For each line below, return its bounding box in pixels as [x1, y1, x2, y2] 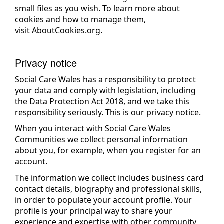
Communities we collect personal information [15, 134, 188, 145]
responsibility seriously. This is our [15, 106, 146, 118]
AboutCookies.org [32, 25, 100, 36]
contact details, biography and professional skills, [15, 183, 202, 194]
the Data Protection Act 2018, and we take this [15, 95, 189, 107]
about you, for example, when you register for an [15, 145, 201, 156]
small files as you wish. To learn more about [15, 3, 180, 14]
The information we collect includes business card [15, 172, 204, 183]
